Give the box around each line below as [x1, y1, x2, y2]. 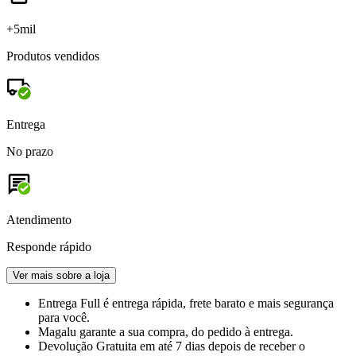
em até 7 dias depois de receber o [140, 339, 305, 354]
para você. [38, 311, 90, 325]
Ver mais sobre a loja [13, 269, 110, 282]
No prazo [6, 145, 53, 159]
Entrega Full [38, 296, 103, 311]
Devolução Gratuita [38, 339, 140, 354]
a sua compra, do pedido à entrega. [119, 325, 293, 339]
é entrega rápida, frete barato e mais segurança [103, 296, 334, 311]
